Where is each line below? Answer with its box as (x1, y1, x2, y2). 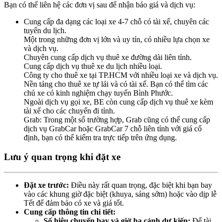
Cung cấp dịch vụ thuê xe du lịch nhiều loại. (24, 62, 162, 71)
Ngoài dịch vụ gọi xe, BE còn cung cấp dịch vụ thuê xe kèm (24, 98, 213, 107)
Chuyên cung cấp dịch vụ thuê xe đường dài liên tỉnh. (24, 53, 192, 62)
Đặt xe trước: (24, 180, 69, 189)
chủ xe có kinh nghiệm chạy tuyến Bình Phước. (24, 89, 173, 98)
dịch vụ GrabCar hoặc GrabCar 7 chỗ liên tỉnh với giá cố (24, 124, 202, 133)
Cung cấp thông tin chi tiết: (24, 207, 115, 216)
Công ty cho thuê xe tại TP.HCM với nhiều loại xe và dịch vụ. (24, 71, 218, 80)
